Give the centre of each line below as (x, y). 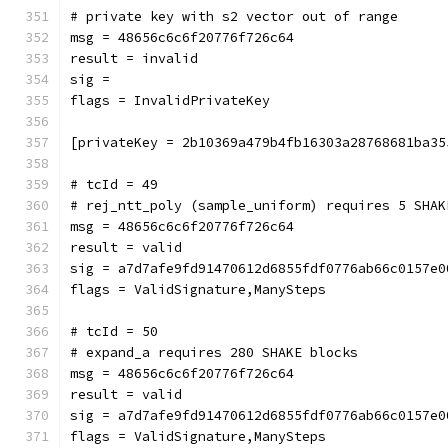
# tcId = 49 (114, 184)
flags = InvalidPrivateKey (170, 100)
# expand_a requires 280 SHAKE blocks (214, 352)
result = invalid (134, 58)
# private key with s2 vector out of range (234, 16)
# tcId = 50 (114, 331)
